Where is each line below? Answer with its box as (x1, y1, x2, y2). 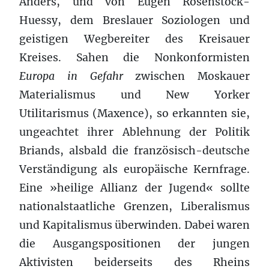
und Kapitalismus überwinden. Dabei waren (19, 218, 250, 232)
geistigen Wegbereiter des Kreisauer (19, 32, 250, 46)
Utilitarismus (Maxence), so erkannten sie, (19, 106, 250, 120)
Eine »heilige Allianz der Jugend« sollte (19, 181, 250, 195)
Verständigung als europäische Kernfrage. (19, 162, 250, 176)
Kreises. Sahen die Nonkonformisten (19, 50, 250, 64)
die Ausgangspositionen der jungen (19, 237, 250, 250)
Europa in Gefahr (19, 69, 123, 83)
